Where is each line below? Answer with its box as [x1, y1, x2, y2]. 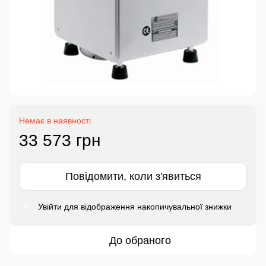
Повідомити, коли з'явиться [65, 170, 201, 183]
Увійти [38, 202, 62, 212]
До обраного [109, 235, 171, 247]
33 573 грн [19, 131, 100, 150]
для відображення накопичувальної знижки [62, 202, 232, 212]
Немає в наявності [19, 116, 91, 126]
